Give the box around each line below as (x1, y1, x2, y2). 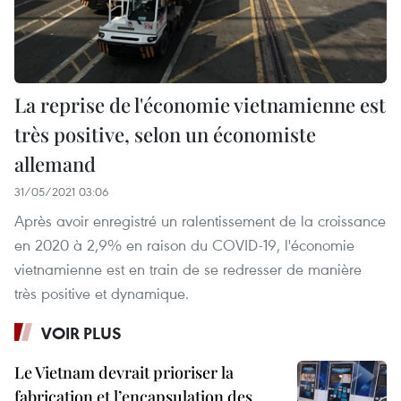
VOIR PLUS (41, 322, 122, 345)
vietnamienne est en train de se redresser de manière (14, 259, 362, 280)
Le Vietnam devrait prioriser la (14, 362, 234, 384)
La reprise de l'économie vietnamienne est (14, 91, 386, 119)
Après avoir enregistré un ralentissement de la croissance (14, 210, 386, 232)
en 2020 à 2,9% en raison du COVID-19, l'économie (14, 235, 354, 256)
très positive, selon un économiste (14, 121, 316, 149)
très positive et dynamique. (14, 283, 189, 304)
